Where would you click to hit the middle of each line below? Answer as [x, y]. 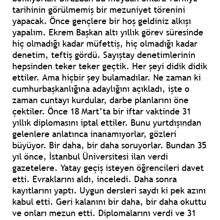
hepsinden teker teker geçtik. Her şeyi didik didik [110, 66]
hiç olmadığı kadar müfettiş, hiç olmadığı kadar [105, 44]
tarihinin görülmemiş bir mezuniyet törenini [99, 10]
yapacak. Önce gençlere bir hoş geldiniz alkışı [102, 21]
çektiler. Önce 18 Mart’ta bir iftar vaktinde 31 [102, 111]
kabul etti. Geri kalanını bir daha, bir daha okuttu [109, 202]
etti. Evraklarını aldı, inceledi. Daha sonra [95, 179]
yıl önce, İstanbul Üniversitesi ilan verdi [90, 157]
